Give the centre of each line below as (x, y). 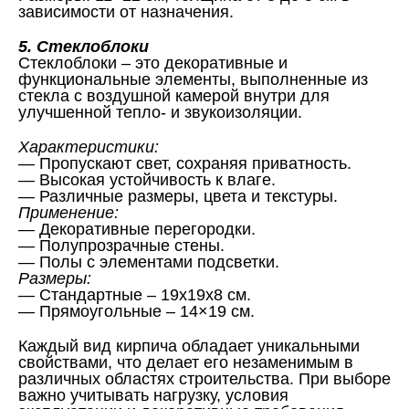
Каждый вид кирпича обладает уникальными (189, 346)
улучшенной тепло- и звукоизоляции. (160, 112)
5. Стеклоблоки (84, 47)
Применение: (68, 213)
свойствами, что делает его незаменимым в (186, 362)
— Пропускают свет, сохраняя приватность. (185, 163)
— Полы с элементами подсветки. (149, 262)
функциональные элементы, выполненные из (193, 79)
